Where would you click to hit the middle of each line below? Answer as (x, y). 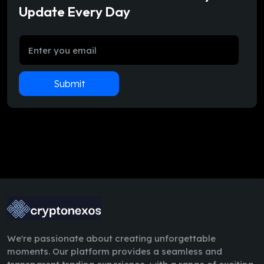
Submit (69, 84)
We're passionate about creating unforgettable (111, 238)
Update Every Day (75, 12)
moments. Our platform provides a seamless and (115, 251)
